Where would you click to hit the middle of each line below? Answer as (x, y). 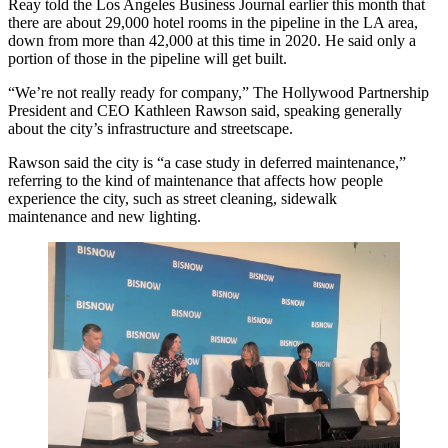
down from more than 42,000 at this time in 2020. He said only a (212, 40)
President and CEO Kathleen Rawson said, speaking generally (205, 110)
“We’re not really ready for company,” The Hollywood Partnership (218, 92)
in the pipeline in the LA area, (322, 22)
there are (37, 22)
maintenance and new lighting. (104, 216)
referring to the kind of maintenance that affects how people (195, 180)
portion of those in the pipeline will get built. (147, 58)
